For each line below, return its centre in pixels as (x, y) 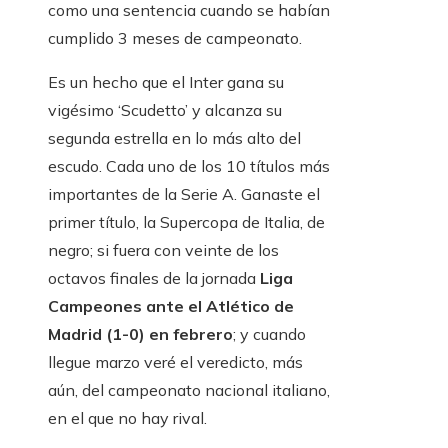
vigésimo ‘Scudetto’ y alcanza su (165, 110)
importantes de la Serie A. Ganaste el (184, 194)
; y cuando (269, 334)
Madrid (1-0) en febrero (140, 334)
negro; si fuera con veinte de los (163, 250)
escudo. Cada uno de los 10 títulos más (189, 166)
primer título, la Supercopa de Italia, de (186, 222)
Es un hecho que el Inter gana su (166, 82)
